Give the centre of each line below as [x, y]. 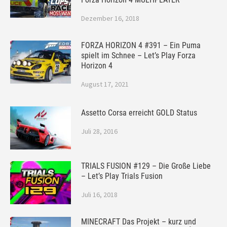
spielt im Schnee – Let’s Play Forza [138, 55]
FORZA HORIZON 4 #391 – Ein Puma [141, 45]
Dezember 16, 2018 [110, 18]
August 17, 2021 [105, 84]
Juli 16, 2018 [99, 195]
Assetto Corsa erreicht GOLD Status [139, 113]
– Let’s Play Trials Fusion [122, 176]
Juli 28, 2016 [99, 131]
